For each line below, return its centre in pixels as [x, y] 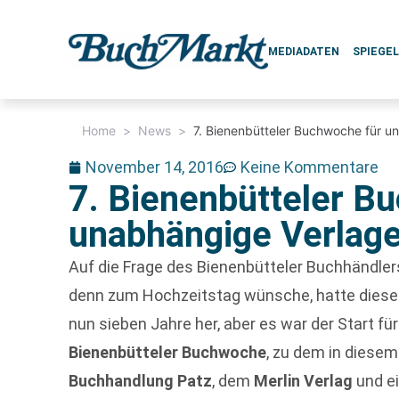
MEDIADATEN [304, 52]
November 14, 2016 [155, 167]
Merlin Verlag [304, 381]
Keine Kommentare [310, 167]
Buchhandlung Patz [141, 381]
